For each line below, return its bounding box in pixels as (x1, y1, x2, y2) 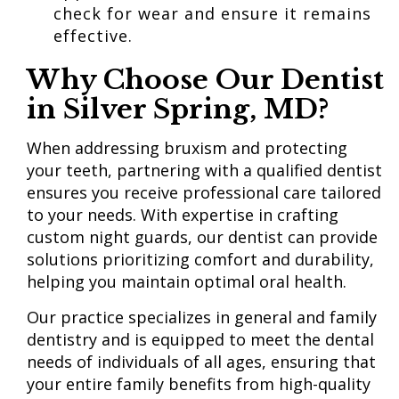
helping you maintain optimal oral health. (27, 271, 351, 292)
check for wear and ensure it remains (53, 3, 371, 24)
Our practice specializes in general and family (27, 306, 377, 328)
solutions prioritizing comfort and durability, (27, 248, 374, 270)
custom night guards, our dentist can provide (27, 226, 378, 248)
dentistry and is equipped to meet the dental (27, 329, 374, 350)
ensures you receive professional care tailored (27, 182, 381, 203)
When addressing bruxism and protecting (27, 137, 347, 159)
